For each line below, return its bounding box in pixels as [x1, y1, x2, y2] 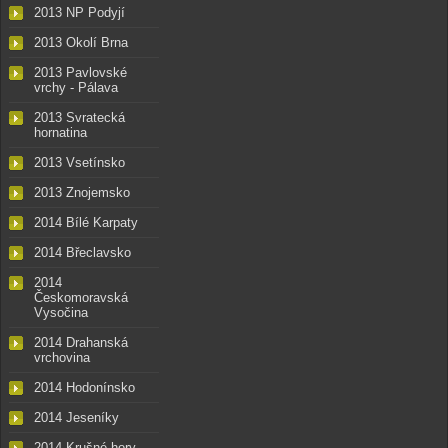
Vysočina [34, 305, 88, 321]
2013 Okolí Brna [34, 35, 128, 51]
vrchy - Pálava [34, 80, 118, 96]
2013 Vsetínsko [34, 155, 125, 171]
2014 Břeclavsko [34, 245, 131, 261]
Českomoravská [34, 290, 128, 306]
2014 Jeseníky [34, 410, 119, 426]
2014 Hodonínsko [34, 380, 135, 396]
